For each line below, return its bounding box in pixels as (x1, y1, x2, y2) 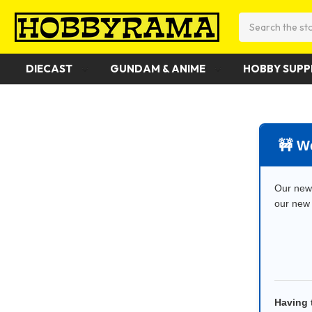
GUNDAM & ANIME (109, 61, 208, 75)
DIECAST (26, 61, 75, 75)
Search (239, 13, 270, 26)
